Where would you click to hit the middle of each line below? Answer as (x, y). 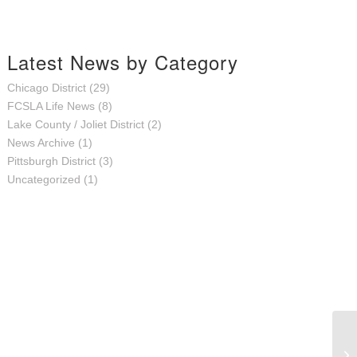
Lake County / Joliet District (75, 124)
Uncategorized (43, 179)
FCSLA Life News (51, 106)
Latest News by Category (122, 62)
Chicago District (46, 88)
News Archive (41, 143)
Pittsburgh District (51, 161)
